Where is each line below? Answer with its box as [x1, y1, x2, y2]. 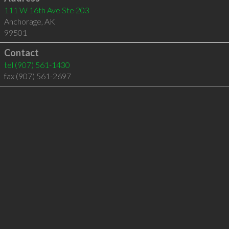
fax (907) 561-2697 [4, 71, 71, 81]
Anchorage [4, 16, 41, 26]
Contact [4, 47, 39, 58]
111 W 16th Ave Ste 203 [4, 5, 89, 15]
